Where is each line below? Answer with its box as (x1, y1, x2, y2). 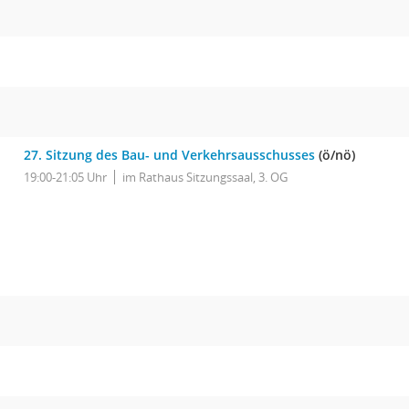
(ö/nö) (315, 146, 355, 163)
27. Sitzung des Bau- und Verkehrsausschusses (24, 146, 315, 163)
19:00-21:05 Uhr (24, 169, 107, 185)
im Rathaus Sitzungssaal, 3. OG (122, 169, 288, 185)
